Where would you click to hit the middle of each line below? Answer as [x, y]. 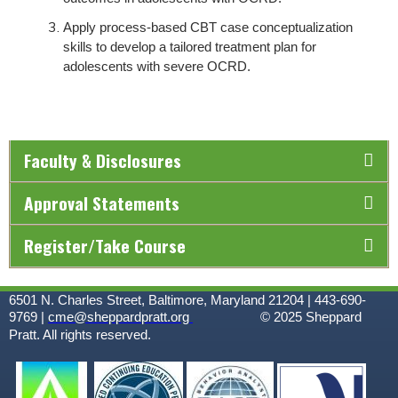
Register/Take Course [105, 245]
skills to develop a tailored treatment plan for [190, 48]
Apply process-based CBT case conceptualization [208, 28]
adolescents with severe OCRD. [157, 67]
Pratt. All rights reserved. [96, 334]
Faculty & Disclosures [103, 160]
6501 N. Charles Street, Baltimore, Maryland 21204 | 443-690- [187, 300]
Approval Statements [102, 203]
